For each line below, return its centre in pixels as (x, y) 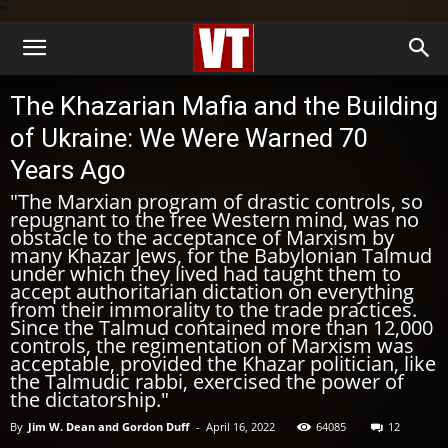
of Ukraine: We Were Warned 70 (189, 138)
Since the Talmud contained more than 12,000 (221, 327)
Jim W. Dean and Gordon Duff (109, 426)
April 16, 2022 (240, 426)
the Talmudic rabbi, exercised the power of (207, 381)
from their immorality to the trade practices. (213, 309)
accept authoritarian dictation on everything (212, 291)
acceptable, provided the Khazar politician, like (223, 363)
